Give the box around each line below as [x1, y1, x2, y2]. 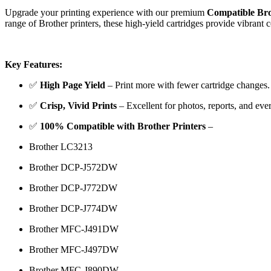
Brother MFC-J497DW [29, 244, 119, 255]
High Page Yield [40, 79, 105, 90]
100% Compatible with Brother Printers [40, 120, 206, 131]
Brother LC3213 [29, 141, 93, 152]
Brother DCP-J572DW [29, 162, 117, 172]
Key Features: [5, 59, 62, 70]
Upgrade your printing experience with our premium [5, 7, 207, 18]
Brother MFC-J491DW [29, 223, 119, 234]
